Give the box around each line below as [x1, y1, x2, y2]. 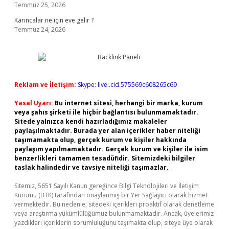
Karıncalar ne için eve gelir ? [14, 16, 94, 25]
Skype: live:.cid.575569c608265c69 [78, 80, 177, 89]
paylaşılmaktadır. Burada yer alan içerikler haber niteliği [14, 126, 200, 135]
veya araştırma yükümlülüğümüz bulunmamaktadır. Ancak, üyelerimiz [14, 209, 214, 218]
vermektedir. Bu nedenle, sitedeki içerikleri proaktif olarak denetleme [14, 200, 214, 209]
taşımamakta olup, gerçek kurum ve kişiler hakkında [14, 135, 187, 144]
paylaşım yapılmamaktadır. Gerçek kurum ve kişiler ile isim [14, 145, 208, 153]
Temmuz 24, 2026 [14, 25, 65, 34]
